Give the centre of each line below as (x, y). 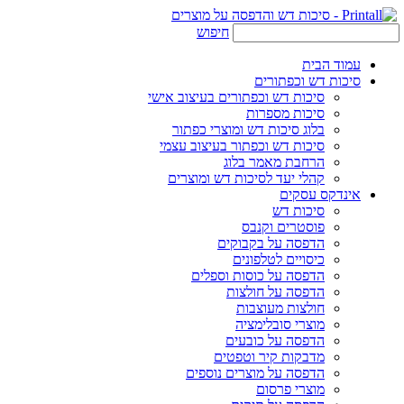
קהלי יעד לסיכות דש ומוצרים (246, 178)
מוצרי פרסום (290, 389)
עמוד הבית (331, 64)
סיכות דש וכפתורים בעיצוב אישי (236, 97)
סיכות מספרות (285, 113)
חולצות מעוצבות (280, 308)
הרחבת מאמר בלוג (274, 162)
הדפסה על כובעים (275, 340)
